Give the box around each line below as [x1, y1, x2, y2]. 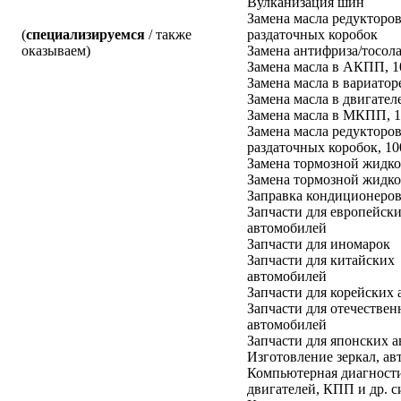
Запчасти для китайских [247, 252, 395, 268]
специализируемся [26, 26, 145, 42]
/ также [145, 26, 192, 42]
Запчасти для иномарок [247, 235, 390, 252]
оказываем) [21, 42, 90, 58]
